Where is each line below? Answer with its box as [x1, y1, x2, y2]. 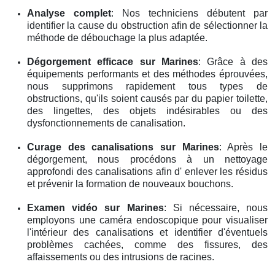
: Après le [219, 141, 268, 152]
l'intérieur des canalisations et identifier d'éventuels [27, 227, 268, 238]
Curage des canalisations [27, 141, 160, 152]
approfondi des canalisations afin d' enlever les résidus [27, 166, 268, 177]
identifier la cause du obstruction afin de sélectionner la [27, 20, 268, 31]
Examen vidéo [27, 202, 105, 213]
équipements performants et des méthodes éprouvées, [27, 68, 268, 79]
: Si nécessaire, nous [163, 202, 268, 213]
